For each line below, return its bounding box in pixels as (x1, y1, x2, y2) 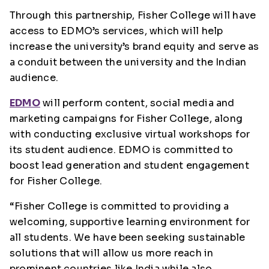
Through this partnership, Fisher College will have (10, 9, 256, 22)
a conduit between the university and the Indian (10, 56, 247, 68)
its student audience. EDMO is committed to (10, 144, 234, 156)
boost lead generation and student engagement (10, 159, 249, 172)
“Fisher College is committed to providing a (10, 200, 229, 213)
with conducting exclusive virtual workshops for (10, 128, 250, 141)
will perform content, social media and (40, 97, 235, 109)
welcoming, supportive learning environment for (10, 216, 250, 228)
